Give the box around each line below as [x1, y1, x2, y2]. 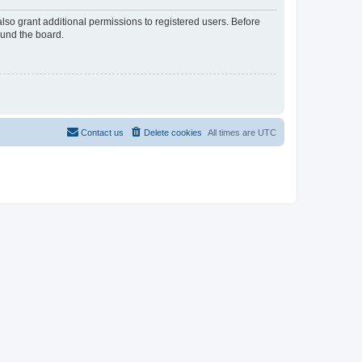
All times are [208, 127, 258, 137]
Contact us [81, 127, 124, 137]
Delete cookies [144, 127, 202, 137]
